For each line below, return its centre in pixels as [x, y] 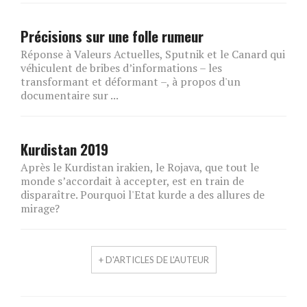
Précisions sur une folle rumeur [112, 36]
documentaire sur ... [70, 96]
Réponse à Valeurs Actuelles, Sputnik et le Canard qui [153, 54]
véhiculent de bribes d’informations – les [121, 68]
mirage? [40, 209]
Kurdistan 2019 [64, 149]
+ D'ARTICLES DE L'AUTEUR [153, 260]
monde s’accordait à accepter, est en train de [132, 181]
